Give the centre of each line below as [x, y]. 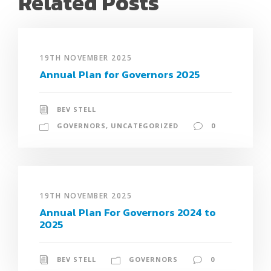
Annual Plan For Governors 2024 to [128, 212]
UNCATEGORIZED [145, 125]
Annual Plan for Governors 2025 [119, 74]
